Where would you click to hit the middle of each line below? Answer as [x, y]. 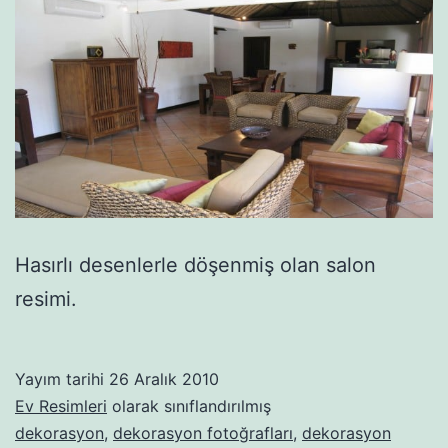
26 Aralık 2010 [164, 379]
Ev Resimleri [61, 406]
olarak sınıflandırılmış [189, 406]
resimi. [46, 299]
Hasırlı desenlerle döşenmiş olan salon [195, 265]
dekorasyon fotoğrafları [203, 433]
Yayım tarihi [62, 379]
